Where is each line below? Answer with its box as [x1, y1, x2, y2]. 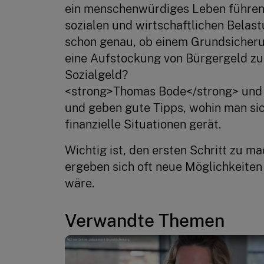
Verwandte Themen [64, 209, 225, 231]
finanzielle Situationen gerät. [64, 117, 221, 131]
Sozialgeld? [64, 67, 128, 82]
